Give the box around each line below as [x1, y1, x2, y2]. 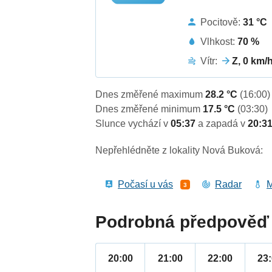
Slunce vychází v [95, 118, 171, 129]
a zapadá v [198, 118, 248, 129]
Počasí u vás [118, 179, 174, 190]
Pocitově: [200, 16, 243, 27]
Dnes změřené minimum [95, 104, 203, 115]
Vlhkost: [200, 36, 238, 47]
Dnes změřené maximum [95, 89, 206, 100]
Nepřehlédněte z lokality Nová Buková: [95, 145, 263, 156]
